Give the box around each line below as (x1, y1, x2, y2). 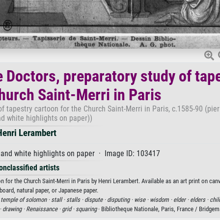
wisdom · (150, 195, 173, 203)
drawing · (2, 205, 26, 213)
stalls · (66, 195, 84, 203)
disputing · (107, 195, 134, 203)
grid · (61, 205, 76, 213)
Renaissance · (26, 205, 62, 213)
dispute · (84, 195, 107, 203)
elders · (190, 195, 210, 203)
